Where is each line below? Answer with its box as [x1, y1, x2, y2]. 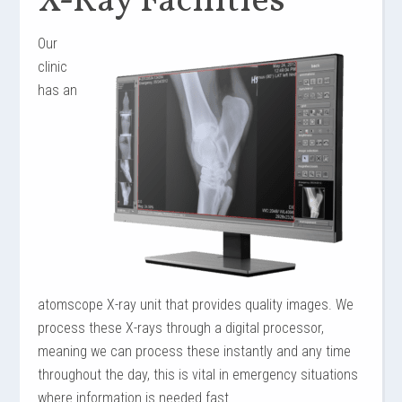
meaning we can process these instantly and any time [38, 343, 352, 360]
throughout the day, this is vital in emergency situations [38, 366, 359, 383]
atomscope [38, 296, 104, 313]
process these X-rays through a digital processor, [38, 319, 325, 336]
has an [38, 82, 78, 99]
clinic [38, 58, 68, 75]
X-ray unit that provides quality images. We [103, 296, 354, 313]
